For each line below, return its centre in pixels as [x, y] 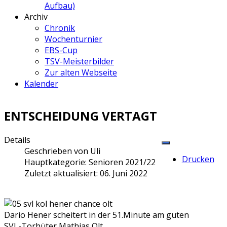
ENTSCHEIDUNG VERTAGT [81, 116]
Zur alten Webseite [81, 73]
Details [17, 140]
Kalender [41, 84]
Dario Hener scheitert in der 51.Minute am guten [97, 215]
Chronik [60, 28]
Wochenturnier [73, 39]
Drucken [198, 159]
